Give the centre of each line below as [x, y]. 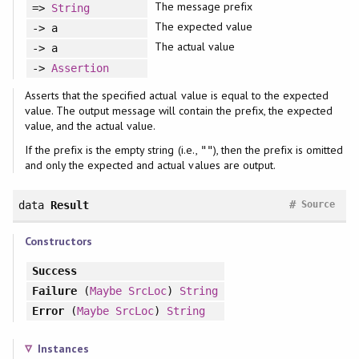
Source [319, 205]
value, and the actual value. [90, 126]
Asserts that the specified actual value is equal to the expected [177, 96]
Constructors [58, 241]
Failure [54, 290]
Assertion [80, 68]
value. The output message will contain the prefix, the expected [179, 111]
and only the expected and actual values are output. [150, 165]
